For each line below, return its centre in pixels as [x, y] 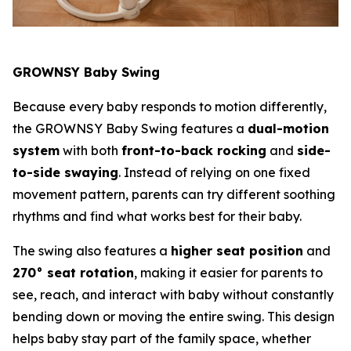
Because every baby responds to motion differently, [170, 106]
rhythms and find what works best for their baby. [157, 216]
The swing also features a [92, 250]
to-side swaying [65, 172]
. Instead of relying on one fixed [214, 172]
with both [90, 150]
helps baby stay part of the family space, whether [162, 338]
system [36, 150]
